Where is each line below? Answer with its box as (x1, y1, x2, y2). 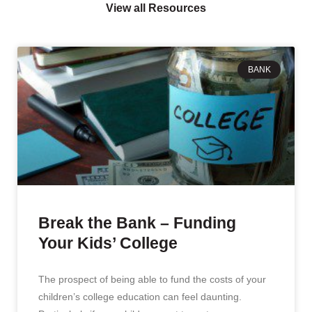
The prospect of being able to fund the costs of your (38, 273, 266, 285)
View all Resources (106, 1, 206, 14)
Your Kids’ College (38, 233, 178, 252)
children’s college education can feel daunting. (38, 290, 242, 302)
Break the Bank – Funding (38, 213, 236, 232)
